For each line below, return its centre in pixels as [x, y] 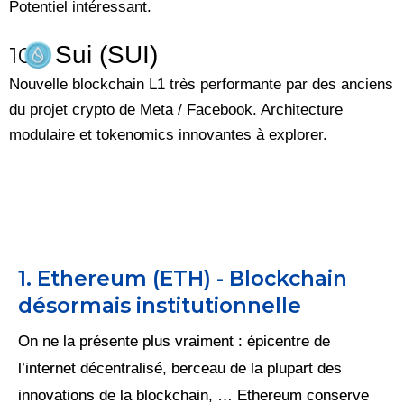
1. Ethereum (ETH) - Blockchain [183, 279]
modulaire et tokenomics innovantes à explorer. [168, 135]
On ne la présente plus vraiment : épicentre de [174, 342]
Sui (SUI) [107, 55]
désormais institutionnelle [160, 306]
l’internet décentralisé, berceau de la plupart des [180, 369]
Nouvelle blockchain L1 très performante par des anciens [201, 85]
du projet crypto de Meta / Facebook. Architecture [176, 110]
